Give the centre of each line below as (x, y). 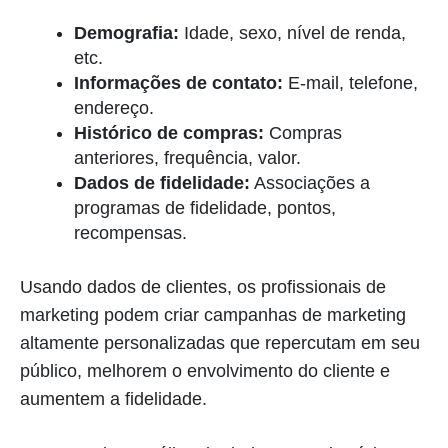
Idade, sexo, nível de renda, (292, 32)
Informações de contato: (178, 82)
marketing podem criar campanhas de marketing (213, 314)
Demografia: (126, 32)
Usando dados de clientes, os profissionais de (203, 286)
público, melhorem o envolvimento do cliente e (205, 370)
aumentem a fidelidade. (113, 398)
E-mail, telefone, (350, 82)
